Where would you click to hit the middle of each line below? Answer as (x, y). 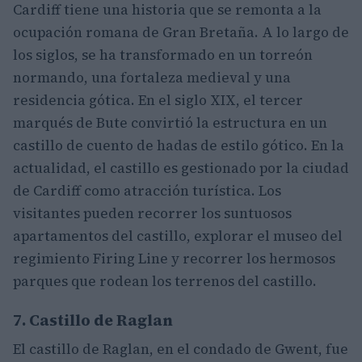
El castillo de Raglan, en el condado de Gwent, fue (181, 349)
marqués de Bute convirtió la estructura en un (170, 123)
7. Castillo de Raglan (93, 320)
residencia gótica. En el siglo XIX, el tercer (158, 100)
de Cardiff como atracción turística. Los (147, 191)
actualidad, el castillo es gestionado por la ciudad (181, 168)
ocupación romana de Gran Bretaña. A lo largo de (181, 32)
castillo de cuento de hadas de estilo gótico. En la (179, 145)
